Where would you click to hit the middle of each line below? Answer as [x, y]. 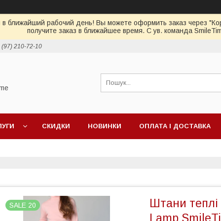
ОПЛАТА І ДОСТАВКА [175, 126]
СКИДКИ [56, 126]
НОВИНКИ [105, 126]
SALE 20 [23, 205]
